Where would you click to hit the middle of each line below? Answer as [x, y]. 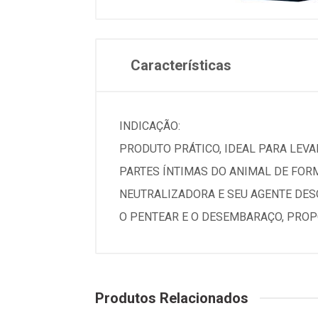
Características [181, 65]
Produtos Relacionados [172, 298]
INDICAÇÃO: [150, 126]
